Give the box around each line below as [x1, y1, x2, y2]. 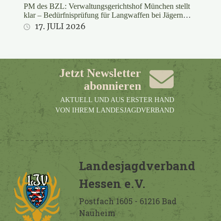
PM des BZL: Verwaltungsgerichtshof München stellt [24, 1, 190, 10]
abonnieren [84, 79, 142, 92]
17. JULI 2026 [35, 21, 86, 31]
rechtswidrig [24, 19, 62, 28]
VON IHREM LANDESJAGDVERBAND [55, 106, 174, 114]
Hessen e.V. [79, 176, 146, 192]
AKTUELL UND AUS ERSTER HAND [60, 96, 174, 104]
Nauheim [79, 207, 115, 218]
